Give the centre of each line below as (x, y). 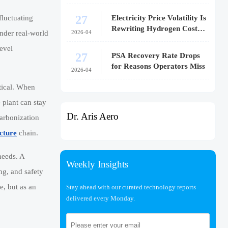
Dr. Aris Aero (92, 117)
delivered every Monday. (100, 198)
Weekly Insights (97, 164)
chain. (27, 133)
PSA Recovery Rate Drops (156, 56)
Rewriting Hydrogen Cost (155, 29)
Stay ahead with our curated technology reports (131, 187)
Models (124, 39)
